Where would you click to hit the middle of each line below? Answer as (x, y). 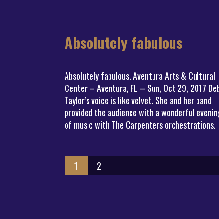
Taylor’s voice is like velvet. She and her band (138, 100)
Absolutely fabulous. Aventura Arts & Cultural (140, 76)
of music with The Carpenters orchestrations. (140, 125)
